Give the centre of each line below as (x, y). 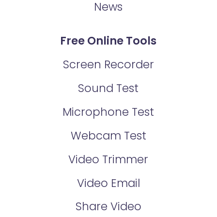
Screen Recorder (108, 64)
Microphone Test (108, 112)
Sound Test (108, 88)
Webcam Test (108, 135)
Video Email (108, 183)
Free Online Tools (108, 41)
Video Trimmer (108, 159)
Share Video (108, 207)
